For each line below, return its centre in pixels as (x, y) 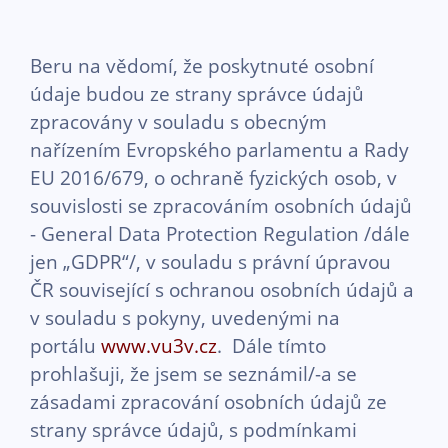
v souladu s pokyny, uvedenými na (185, 317)
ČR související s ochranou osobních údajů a (222, 289)
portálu (65, 345)
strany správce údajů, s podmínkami (193, 429)
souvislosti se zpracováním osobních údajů (221, 205)
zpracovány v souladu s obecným (178, 121)
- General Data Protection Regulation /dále (220, 233)
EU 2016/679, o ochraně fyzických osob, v (213, 177)
